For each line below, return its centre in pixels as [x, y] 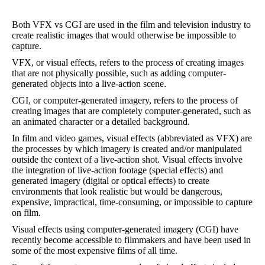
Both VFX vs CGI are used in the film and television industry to [131, 25]
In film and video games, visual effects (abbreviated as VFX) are [132, 138]
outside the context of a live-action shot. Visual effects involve [127, 159]
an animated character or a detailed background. [101, 122]
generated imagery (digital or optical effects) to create [111, 181]
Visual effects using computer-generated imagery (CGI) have [125, 229]
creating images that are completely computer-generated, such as [131, 111]
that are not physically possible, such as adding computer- [119, 73]
